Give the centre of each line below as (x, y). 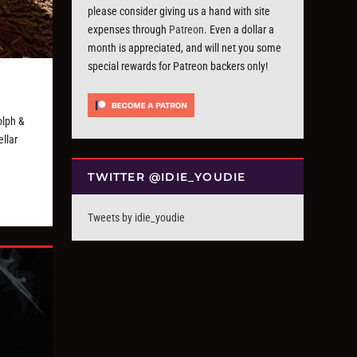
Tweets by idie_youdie (137, 218)
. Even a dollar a (239, 29)
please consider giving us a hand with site (179, 11)
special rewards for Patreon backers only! (178, 66)
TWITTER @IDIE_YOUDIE (167, 177)
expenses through (129, 29)
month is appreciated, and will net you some (185, 48)
